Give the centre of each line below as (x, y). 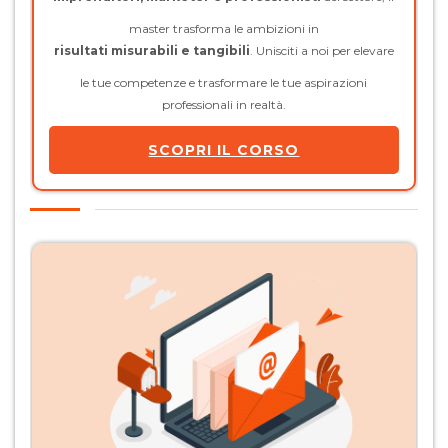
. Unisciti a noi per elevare (321, 51)
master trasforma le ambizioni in (223, 29)
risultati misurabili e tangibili (151, 51)
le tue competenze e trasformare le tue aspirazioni (224, 83)
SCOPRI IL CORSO (224, 150)
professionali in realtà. (223, 105)
